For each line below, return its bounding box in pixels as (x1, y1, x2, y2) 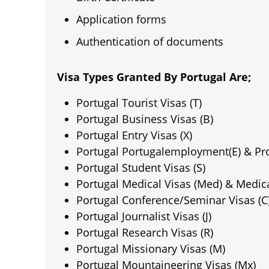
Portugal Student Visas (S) (76, 160, 205, 175)
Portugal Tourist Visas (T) (76, 95, 202, 110)
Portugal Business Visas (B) (76, 112, 213, 126)
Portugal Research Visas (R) (76, 225, 213, 240)
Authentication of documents (76, 34, 223, 49)
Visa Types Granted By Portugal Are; (57, 70, 251, 84)
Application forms (76, 12, 166, 26)
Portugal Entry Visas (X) (76, 128, 192, 142)
